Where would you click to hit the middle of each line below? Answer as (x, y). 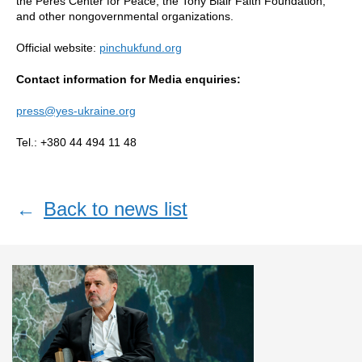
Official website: (58, 47)
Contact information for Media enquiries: (128, 79)
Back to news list (116, 208)
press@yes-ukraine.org (76, 110)
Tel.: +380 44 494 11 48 (76, 142)
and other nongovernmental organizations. (125, 16)
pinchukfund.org (141, 47)
